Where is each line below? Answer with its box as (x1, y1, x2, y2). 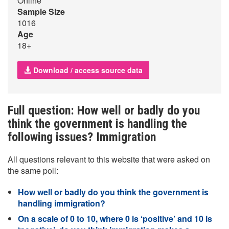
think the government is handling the (8, 117, 187, 131)
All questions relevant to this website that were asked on (8, 153, 210, 165)
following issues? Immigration (8, 130, 156, 144)
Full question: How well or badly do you (8, 103, 200, 118)
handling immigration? (18, 197, 105, 209)
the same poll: (8, 165, 58, 176)
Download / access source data (31, 65, 143, 75)
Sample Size (17, 6, 65, 17)
